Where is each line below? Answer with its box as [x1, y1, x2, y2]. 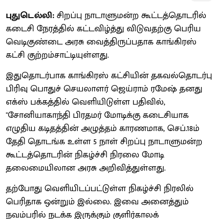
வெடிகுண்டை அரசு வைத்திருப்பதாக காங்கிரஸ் [6, 34, 197, 49]
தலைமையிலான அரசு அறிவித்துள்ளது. [6, 160, 166, 175]
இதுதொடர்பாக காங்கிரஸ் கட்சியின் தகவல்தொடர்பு [6, 68, 212, 83]
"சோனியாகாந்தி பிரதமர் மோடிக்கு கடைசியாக [6, 108, 189, 123]
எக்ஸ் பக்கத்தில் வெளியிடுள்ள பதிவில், [6, 94, 165, 109]
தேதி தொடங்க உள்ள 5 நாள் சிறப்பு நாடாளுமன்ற [6, 134, 202, 149]
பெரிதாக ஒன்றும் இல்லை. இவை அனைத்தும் [6, 194, 189, 209]
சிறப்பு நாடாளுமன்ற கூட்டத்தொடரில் [57, 8, 206, 23]
